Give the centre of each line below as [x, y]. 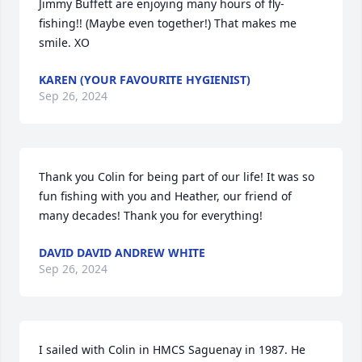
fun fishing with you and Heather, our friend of [165, 196]
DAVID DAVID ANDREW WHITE [122, 253]
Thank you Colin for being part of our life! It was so [177, 177]
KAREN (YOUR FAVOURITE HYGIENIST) [145, 80]
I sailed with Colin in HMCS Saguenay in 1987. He [172, 349]
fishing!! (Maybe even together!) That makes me [168, 23]
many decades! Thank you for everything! [151, 215]
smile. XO [64, 42]
